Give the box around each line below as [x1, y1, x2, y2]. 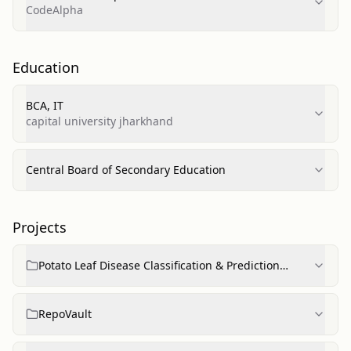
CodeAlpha [26, 2, 83, 17]
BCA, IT [26, 98, 63, 113]
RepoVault [38, 306, 92, 321]
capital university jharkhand [26, 114, 173, 128]
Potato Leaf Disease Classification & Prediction [38, 258, 280, 273]
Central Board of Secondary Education [26, 162, 226, 177]
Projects [13, 218, 67, 237]
